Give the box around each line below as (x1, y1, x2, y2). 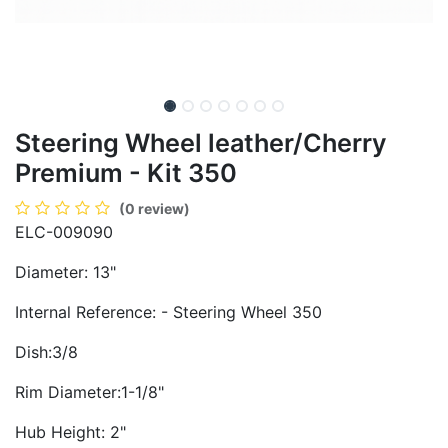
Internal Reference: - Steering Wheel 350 (15, 301, 322, 322)
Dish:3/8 (15, 341, 78, 362)
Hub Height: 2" (15, 421, 126, 442)
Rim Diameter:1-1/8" (15, 381, 164, 402)
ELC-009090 (15, 221, 113, 242)
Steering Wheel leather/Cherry (15, 127, 387, 158)
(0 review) (119, 199, 190, 217)
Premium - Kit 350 (15, 157, 237, 188)
